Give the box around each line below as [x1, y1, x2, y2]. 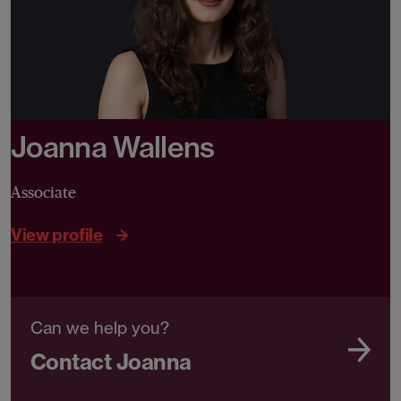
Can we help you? [30, 318, 169, 339]
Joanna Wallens [11, 129, 215, 166]
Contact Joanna [30, 348, 192, 376]
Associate [11, 183, 76, 202]
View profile [11, 224, 103, 245]
